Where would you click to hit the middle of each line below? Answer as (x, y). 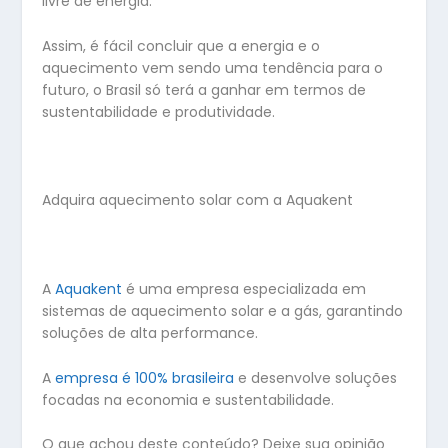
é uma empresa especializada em (244, 289)
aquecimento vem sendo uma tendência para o (213, 67)
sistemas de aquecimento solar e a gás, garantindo (223, 311)
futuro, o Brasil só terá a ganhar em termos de (204, 89)
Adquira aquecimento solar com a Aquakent (200, 200)
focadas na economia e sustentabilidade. (188, 399)
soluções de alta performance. (150, 333)
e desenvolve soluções (316, 377)
